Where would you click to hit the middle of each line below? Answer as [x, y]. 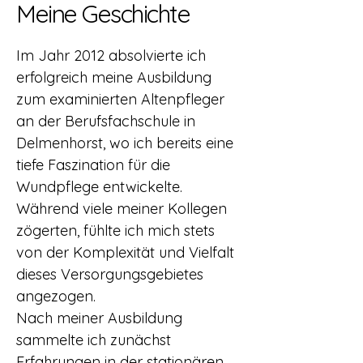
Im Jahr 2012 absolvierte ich [111, 56]
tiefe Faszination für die [93, 165]
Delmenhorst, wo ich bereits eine [125, 143]
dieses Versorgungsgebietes [110, 274]
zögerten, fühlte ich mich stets [115, 231]
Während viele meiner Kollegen [122, 209]
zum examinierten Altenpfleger [120, 99]
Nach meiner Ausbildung [99, 318]
